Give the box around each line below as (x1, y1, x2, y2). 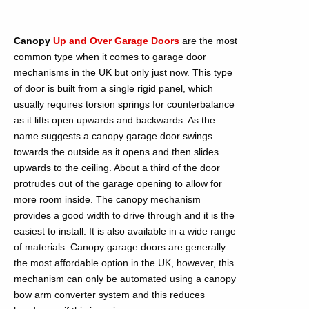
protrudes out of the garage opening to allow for (14, 178, 222, 189)
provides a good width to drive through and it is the (14, 210, 235, 221)
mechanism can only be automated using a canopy (14, 273, 236, 284)
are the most (179, 35, 237, 46)
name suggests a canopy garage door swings (14, 130, 212, 141)
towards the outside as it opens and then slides (14, 146, 219, 157)
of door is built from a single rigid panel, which (14, 83, 213, 94)
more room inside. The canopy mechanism (14, 194, 201, 205)
